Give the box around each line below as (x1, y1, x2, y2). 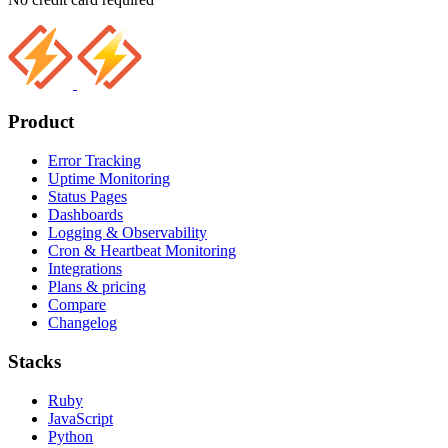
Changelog (48, 314, 117, 332)
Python (48, 427, 93, 445)
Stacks (8, 350, 61, 372)
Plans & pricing (48, 278, 146, 296)
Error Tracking (48, 152, 141, 170)
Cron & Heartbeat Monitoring (48, 242, 236, 260)
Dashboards (48, 206, 123, 224)
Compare (48, 296, 106, 314)
